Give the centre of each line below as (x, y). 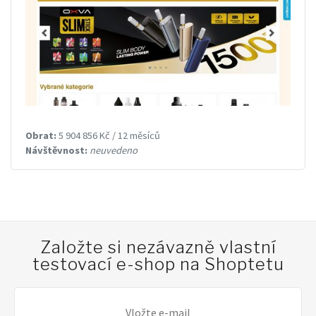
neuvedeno (114, 150)
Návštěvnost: (56, 150)
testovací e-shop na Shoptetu (158, 264)
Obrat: (41, 135)
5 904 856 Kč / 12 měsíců (108, 135)
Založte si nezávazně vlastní (158, 247)
